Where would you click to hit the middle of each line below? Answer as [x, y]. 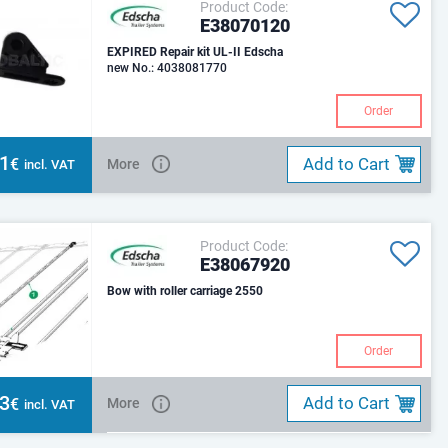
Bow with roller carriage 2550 [185, 291]
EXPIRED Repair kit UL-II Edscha [195, 51]
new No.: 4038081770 [167, 67]
